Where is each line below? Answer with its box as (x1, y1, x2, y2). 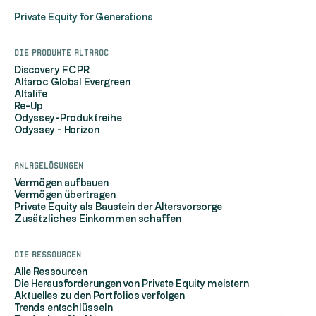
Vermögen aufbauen (14, 178, 109, 188)
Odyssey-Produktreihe (14, 114, 122, 123)
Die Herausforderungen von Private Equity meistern (14, 279, 249, 289)
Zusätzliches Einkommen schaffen (14, 214, 181, 224)
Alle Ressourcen (14, 267, 87, 277)
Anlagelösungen (14, 159, 83, 169)
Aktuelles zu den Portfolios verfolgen (14, 291, 185, 301)
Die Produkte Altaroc (14, 47, 109, 56)
